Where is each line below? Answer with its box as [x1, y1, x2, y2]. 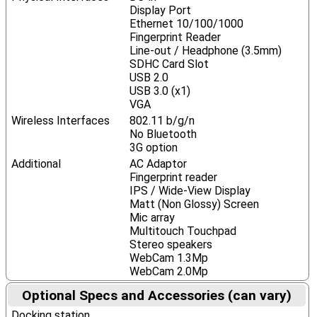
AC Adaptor [129, 157, 187, 171]
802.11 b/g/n [129, 114, 195, 127]
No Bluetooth [129, 127, 197, 141]
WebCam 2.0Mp [129, 265, 208, 278]
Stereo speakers [129, 238, 212, 251]
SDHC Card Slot [129, 57, 209, 71]
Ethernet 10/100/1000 [129, 17, 243, 30]
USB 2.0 [129, 71, 168, 84]
